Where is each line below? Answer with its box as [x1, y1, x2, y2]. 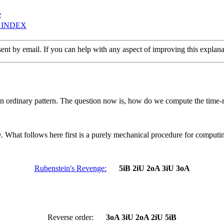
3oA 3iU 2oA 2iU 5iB [106, 212, 176, 221]
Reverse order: [47, 212, 93, 221]
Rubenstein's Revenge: [34, 163, 106, 172]
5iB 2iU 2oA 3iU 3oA [118, 163, 190, 172]
